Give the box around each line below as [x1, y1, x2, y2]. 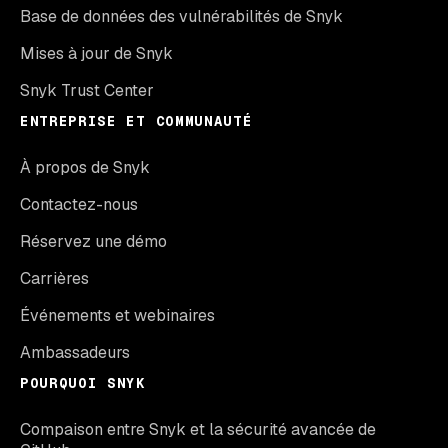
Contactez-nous [20, 193, 138, 215]
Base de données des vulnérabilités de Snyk [20, 5, 343, 27]
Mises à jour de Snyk [20, 42, 173, 64]
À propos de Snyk [20, 156, 150, 178]
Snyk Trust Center [20, 79, 154, 101]
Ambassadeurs [20, 341, 130, 363]
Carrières [20, 267, 89, 289]
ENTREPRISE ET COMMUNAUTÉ [20, 111, 253, 130]
